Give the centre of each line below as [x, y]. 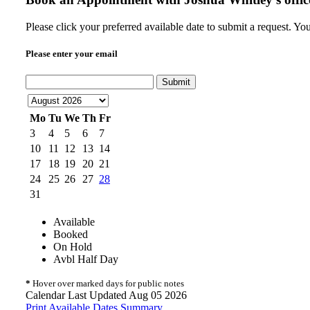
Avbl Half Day [86, 259]
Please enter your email [72, 53]
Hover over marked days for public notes [107, 284]
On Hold [73, 247]
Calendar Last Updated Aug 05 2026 [106, 295]
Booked [71, 235]
